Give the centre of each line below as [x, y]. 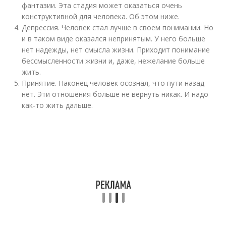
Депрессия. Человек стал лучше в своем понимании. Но [118, 27]
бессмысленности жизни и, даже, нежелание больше [114, 61]
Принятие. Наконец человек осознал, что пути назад [113, 83]
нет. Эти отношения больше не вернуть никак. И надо [115, 94]
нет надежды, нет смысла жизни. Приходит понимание [116, 50]
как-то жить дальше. [58, 105]
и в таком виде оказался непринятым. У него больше [114, 39]
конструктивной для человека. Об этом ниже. [101, 16]
